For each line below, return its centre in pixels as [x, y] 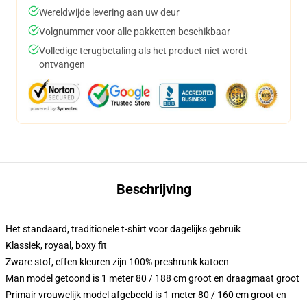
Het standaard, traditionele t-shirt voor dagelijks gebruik [123, 229]
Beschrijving [153, 189]
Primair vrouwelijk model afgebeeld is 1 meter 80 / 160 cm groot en [146, 295]
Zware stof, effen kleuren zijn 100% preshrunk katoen [117, 262]
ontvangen [62, 64]
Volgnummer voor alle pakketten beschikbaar [135, 32]
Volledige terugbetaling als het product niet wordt [143, 51]
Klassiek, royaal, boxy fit [56, 245]
